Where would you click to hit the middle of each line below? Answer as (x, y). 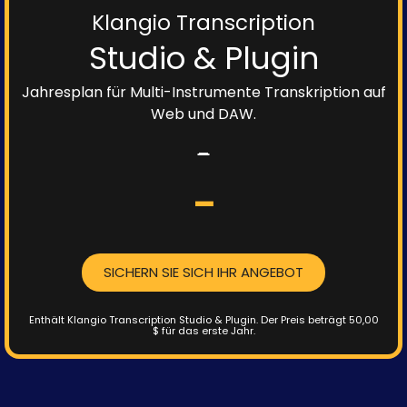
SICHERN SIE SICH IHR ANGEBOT (203, 273)
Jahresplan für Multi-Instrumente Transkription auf (203, 93)
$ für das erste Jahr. (203, 331)
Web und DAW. (203, 114)
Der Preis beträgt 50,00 (318, 320)
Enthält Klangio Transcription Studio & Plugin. (143, 320)
